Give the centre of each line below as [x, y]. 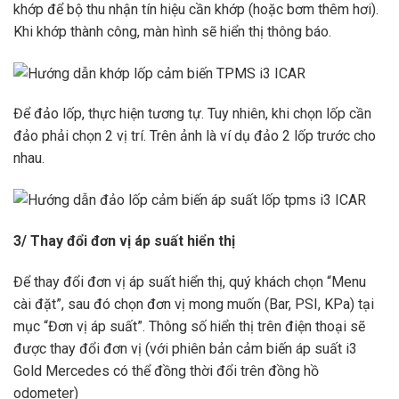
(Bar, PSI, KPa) [311, 305]
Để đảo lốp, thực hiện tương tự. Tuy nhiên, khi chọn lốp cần [192, 114]
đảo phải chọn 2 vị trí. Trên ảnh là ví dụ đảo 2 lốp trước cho [195, 136]
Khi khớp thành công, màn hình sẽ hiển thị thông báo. [172, 31]
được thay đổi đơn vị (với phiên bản [125, 349]
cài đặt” [37, 305]
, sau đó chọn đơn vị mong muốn [163, 305]
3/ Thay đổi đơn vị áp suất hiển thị [124, 241]
